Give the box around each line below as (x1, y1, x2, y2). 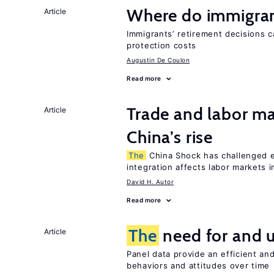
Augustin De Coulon (127, 56, 190, 64)
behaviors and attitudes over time (127, 261, 270, 270)
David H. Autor (127, 178, 174, 185)
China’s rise (127, 127, 213, 147)
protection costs (127, 40, 197, 50)
